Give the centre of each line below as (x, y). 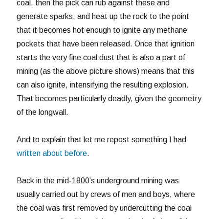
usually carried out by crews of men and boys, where (106, 195)
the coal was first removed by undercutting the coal (104, 208)
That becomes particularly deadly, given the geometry (109, 99)
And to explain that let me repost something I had (102, 140)
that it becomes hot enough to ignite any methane (102, 30)
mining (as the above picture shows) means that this (106, 71)
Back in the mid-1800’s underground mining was (98, 181)
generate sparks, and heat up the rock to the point (103, 17)
